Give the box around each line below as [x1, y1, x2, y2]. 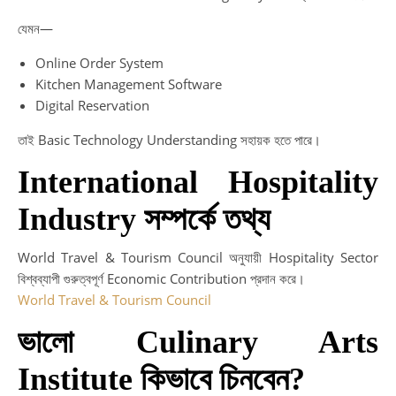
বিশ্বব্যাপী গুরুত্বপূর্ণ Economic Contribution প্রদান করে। [18, 270, 305, 287]
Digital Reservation [35, 96, 149, 114]
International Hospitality [18, 164, 378, 200]
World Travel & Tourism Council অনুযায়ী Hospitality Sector [18, 248, 378, 266]
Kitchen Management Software [35, 75, 222, 93]
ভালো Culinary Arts [18, 324, 378, 360]
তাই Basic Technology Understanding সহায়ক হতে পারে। [18, 131, 321, 148]
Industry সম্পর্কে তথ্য [18, 202, 270, 237]
